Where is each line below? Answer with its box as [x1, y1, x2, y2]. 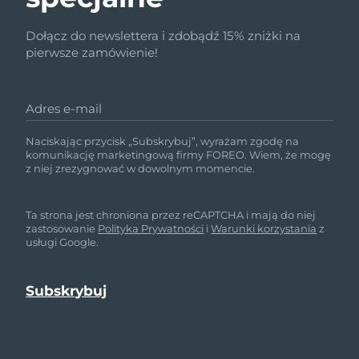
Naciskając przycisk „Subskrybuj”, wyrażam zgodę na [26, 135, 300, 148]
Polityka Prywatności [98, 222, 204, 236]
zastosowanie [26, 222, 99, 236]
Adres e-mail [26, 101, 103, 117]
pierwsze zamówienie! [26, 45, 159, 61]
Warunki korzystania [211, 222, 317, 236]
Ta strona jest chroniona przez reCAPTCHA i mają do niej [26, 208, 317, 222]
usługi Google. [26, 236, 99, 249]
